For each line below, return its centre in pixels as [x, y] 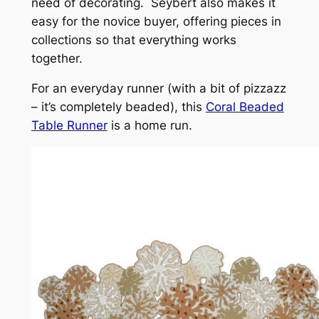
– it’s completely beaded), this [118, 107]
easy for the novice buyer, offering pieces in [156, 21]
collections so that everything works [134, 40]
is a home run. [150, 126]
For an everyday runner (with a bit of [137, 89]
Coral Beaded [245, 107]
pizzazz [265, 89]
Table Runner [69, 126]
